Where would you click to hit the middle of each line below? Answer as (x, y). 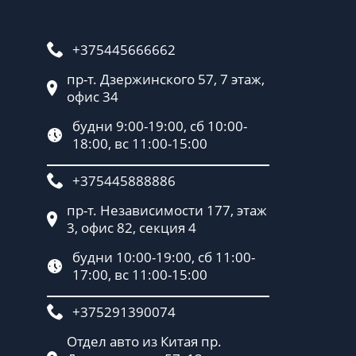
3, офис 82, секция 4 (132, 227)
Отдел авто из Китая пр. (144, 341)
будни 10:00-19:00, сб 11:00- (164, 257)
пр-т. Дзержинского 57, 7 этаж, (166, 79)
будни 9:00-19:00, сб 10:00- (160, 126)
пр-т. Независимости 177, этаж (167, 210)
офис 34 (93, 96)
